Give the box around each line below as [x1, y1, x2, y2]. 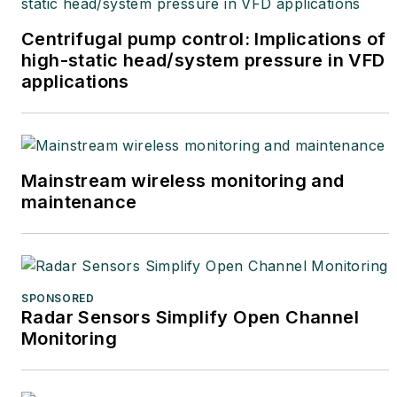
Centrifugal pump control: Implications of [21, 27, 386, 50]
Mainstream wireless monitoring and [21, 169, 345, 191]
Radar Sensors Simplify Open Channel [21, 306, 359, 328]
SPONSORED [21, 291, 95, 305]
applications [21, 70, 129, 92]
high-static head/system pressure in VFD [21, 49, 385, 71]
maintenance [21, 191, 137, 213]
